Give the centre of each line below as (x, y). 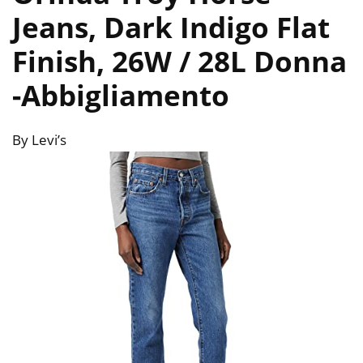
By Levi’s (39, 140)
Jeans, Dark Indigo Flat (171, 28)
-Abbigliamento (121, 96)
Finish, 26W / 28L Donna (179, 62)
